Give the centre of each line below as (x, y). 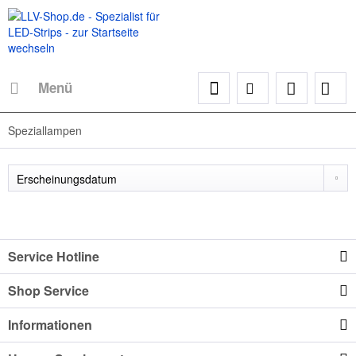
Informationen (50, 325)
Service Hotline (54, 257)
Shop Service (48, 291)
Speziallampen (45, 131)
